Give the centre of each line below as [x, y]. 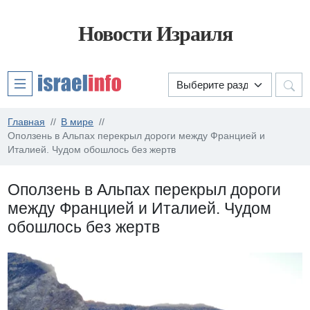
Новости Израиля [155, 34]
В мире [77, 122]
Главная [27, 122]
